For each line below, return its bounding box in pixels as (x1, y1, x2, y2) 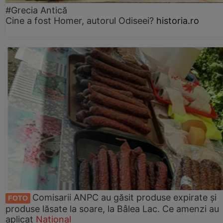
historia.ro (156, 15, 199, 26)
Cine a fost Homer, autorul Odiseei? (5, 15, 154, 26)
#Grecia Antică (5, 5, 67, 16)
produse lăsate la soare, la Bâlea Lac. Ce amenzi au (5, 203, 219, 214)
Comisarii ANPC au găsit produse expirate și (32, 192, 217, 203)
